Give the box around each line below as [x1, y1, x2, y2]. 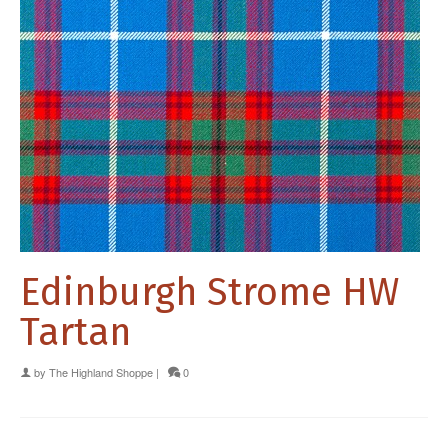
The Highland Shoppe [49, 363, 153, 380]
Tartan [20, 308, 131, 355]
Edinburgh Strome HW [20, 268, 399, 315]
